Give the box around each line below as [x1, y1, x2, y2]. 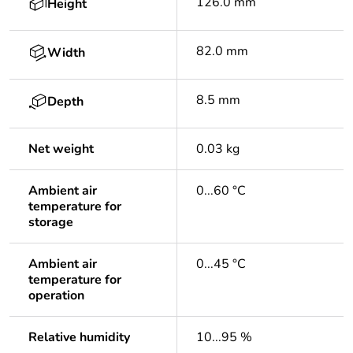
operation [28, 287, 84, 305]
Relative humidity [28, 329, 130, 347]
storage [28, 214, 73, 232]
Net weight [28, 140, 94, 158]
